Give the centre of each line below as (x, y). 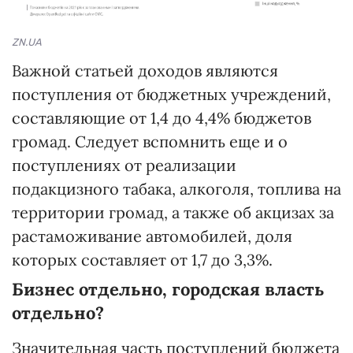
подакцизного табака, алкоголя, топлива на (176, 188)
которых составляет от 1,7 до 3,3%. (142, 259)
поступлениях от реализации (124, 165)
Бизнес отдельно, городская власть (168, 289)
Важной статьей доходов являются (145, 70)
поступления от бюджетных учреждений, (171, 94)
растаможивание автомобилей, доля (152, 236)
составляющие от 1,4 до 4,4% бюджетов (162, 117)
